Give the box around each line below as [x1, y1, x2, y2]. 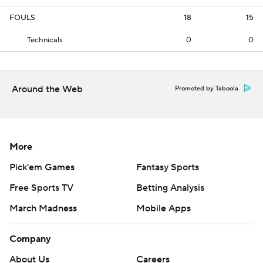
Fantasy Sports [136, 161, 199, 173]
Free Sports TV [9, 182, 73, 194]
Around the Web [12, 83, 83, 95]
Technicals [27, 35, 63, 45]
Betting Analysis [136, 182, 204, 194]
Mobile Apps [136, 203, 191, 214]
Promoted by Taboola [175, 85, 238, 93]
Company [9, 233, 51, 245]
